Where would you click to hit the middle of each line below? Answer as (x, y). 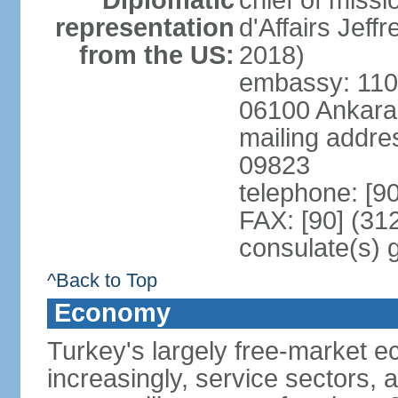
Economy (112, 313)
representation (144, 28)
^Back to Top (102, 280)
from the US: (156, 55)
